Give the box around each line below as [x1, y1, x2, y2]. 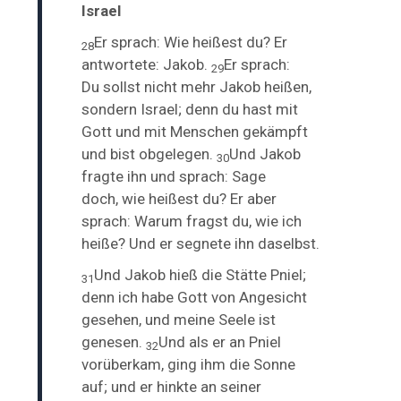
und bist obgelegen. [81, 144, 218, 163]
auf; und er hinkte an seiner [81, 377, 262, 396]
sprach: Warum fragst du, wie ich [81, 211, 303, 230]
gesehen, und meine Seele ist [81, 310, 277, 328]
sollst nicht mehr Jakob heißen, [103, 77, 312, 96]
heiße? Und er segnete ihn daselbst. [81, 234, 324, 252]
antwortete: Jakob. [81, 55, 212, 73]
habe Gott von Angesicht [141, 287, 308, 306]
